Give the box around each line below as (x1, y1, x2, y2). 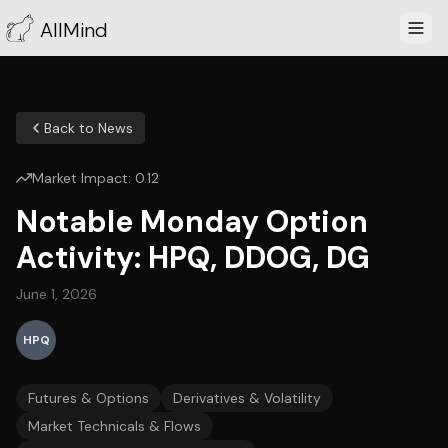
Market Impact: (32, 169, 135, 187)
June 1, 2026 (16, 285, 97, 303)
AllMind (40, 17, 108, 43)
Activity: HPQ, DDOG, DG (16, 238, 370, 277)
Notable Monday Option (16, 202, 368, 241)
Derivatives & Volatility (173, 389, 321, 407)
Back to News (44, 119, 133, 137)
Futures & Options (28, 389, 149, 407)
